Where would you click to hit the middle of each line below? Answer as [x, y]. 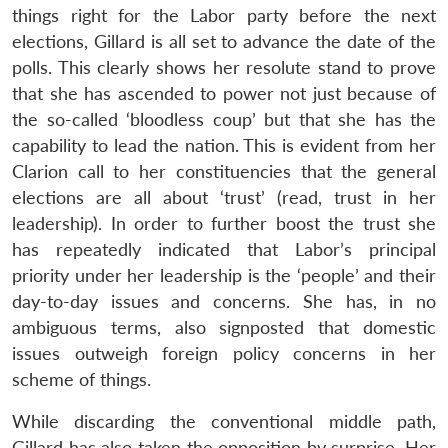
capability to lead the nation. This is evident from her [224, 145]
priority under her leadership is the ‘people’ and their [224, 275]
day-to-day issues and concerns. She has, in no [224, 301]
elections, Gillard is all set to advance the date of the [224, 41]
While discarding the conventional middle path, [224, 421]
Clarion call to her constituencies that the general [224, 171]
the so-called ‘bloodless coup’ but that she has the [224, 119]
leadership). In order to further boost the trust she [224, 223]
